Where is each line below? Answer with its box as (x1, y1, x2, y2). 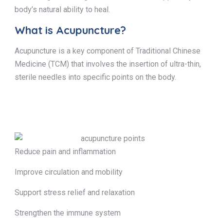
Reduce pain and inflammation (15, 146, 116, 156)
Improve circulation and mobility (15, 167, 123, 177)
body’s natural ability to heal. (15, 5, 110, 14)
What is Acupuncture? (15, 23, 126, 37)
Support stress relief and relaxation (15, 187, 135, 197)
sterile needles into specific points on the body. (15, 73, 176, 82)
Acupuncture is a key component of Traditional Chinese (15, 46, 200, 55)
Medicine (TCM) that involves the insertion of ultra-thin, (15, 59, 201, 69)
